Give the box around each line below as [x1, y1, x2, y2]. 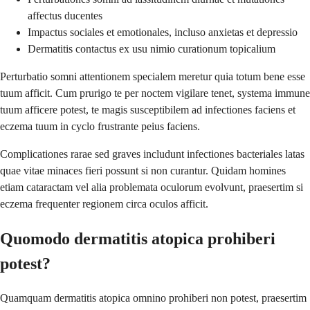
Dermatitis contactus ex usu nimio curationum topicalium [28, 42, 275, 55]
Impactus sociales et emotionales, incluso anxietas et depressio [28, 26, 298, 38]
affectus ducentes [28, 9, 102, 21]
